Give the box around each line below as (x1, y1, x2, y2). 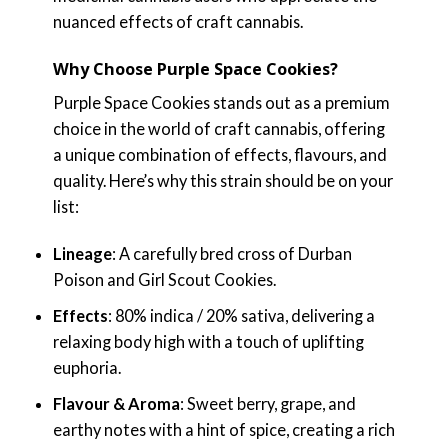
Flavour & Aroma (52, 393, 180, 413)
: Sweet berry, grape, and (179, 393, 356, 413)
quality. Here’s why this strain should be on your (52, 170, 393, 190)
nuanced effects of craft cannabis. (52, 11, 303, 31)
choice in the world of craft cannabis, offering (52, 118, 385, 138)
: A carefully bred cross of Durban (111, 244, 352, 264)
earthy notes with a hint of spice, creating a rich (52, 419, 395, 439)
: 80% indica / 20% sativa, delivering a (107, 305, 375, 325)
